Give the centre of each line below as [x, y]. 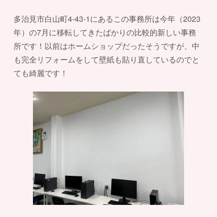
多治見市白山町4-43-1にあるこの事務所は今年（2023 [107, 19]
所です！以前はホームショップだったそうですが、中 [107, 46]
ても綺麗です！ [41, 73]
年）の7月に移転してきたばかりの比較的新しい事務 [105, 32]
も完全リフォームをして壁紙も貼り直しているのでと [107, 60]
